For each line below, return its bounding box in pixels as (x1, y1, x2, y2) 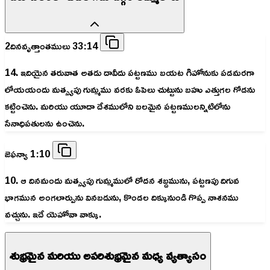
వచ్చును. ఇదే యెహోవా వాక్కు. (5, 205, 101, 224)
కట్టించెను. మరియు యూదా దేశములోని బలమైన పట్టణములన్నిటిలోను (5, 97, 230, 116)
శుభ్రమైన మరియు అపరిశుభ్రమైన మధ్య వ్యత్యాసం (10, 243, 206, 266)
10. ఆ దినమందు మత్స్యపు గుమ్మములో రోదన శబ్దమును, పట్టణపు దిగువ (5, 171, 239, 190)
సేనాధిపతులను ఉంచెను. (5, 114, 84, 133)
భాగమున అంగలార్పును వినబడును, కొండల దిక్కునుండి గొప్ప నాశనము (5, 188, 239, 207)
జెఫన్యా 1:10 (5, 145, 52, 163)
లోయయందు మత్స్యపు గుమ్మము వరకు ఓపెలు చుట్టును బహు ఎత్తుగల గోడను (5, 80, 255, 99)
